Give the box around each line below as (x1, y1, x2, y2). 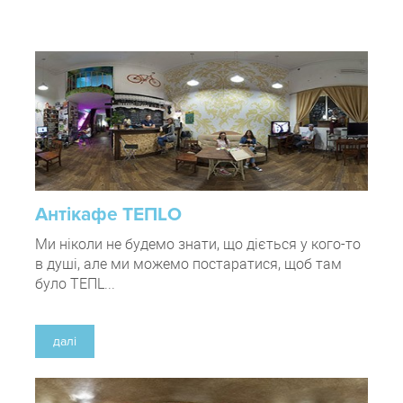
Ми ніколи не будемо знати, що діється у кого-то (35, 234, 361, 255)
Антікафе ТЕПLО (35, 203, 182, 227)
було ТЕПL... (35, 273, 115, 294)
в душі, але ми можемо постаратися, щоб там (35, 254, 342, 274)
